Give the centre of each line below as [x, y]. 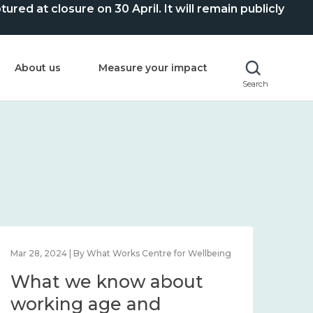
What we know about [107, 282]
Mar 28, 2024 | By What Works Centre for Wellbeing [121, 253]
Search [255, 84]
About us [38, 68]
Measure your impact [153, 68]
